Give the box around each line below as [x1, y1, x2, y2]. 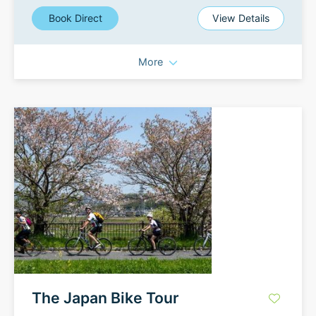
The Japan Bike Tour [32, 288, 178, 307]
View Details [212, 12, 269, 24]
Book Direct [48, 12, 102, 24]
